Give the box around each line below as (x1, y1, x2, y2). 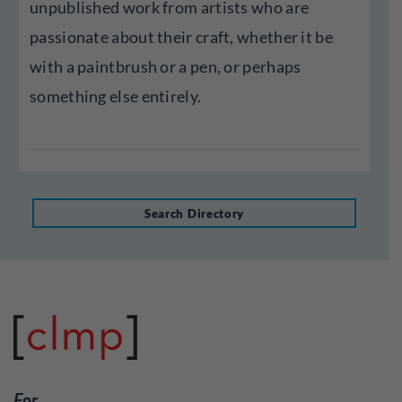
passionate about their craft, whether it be (30, 27, 333, 47)
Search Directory (144, 205, 244, 221)
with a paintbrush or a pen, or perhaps (30, 57, 301, 76)
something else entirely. (30, 86, 202, 106)
